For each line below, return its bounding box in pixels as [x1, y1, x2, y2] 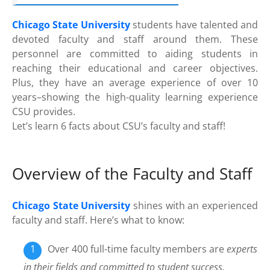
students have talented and [130, 18, 259, 32]
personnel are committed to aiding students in [12, 47, 258, 61]
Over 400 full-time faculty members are [48, 242, 227, 256]
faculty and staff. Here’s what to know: [12, 213, 184, 227]
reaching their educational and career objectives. [12, 61, 258, 75]
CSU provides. [12, 105, 75, 119]
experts [227, 242, 258, 256]
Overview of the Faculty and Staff [12, 163, 253, 185]
